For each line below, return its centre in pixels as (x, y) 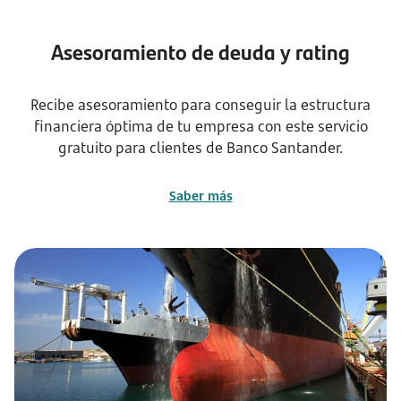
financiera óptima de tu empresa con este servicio (200, 126)
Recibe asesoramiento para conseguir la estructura (200, 105)
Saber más (200, 196)
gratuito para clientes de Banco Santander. (200, 148)
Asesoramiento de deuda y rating (200, 51)
